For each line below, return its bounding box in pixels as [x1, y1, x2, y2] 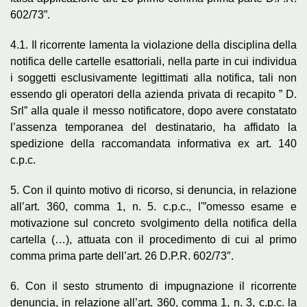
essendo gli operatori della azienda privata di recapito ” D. [10, 88, 297, 100]
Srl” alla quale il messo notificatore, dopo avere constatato [10, 104, 297, 116]
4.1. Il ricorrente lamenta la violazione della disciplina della [10, 38, 297, 51]
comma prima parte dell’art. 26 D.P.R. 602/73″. [10, 249, 234, 262]
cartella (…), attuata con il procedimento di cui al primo [10, 233, 297, 245]
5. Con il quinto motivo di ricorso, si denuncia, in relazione [10, 184, 297, 196]
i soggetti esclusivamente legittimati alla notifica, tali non [10, 71, 297, 84]
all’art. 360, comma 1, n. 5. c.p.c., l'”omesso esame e [10, 200, 297, 212]
